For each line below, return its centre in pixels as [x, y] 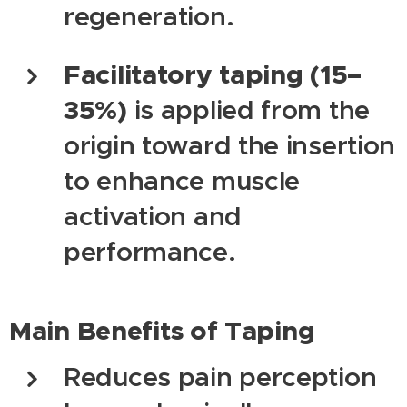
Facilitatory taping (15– [213, 74]
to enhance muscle [182, 180]
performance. [150, 251]
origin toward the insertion [230, 145]
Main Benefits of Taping [162, 330]
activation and [153, 216]
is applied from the [248, 109]
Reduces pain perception [220, 377]
